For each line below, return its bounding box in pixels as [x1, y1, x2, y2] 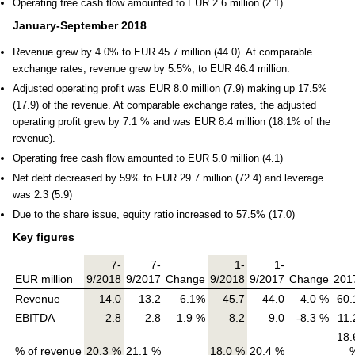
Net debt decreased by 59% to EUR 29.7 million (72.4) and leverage [13, 171, 323, 184]
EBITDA [15, 311, 55, 324]
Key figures [13, 230, 74, 243]
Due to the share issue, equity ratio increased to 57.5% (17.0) [13, 208, 295, 220]
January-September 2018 [13, 18, 147, 32]
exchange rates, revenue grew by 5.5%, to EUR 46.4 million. [13, 62, 290, 74]
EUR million [15, 272, 73, 285]
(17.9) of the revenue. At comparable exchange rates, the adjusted [13, 98, 316, 111]
